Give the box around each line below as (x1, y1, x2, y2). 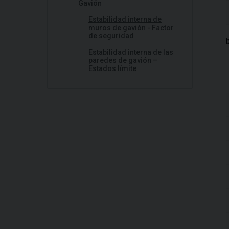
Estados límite (88, 64, 136, 73)
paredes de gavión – (88, 56, 157, 64)
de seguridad (88, 32, 134, 40)
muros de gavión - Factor (88, 24, 174, 32)
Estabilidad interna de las (88, 48, 173, 56)
